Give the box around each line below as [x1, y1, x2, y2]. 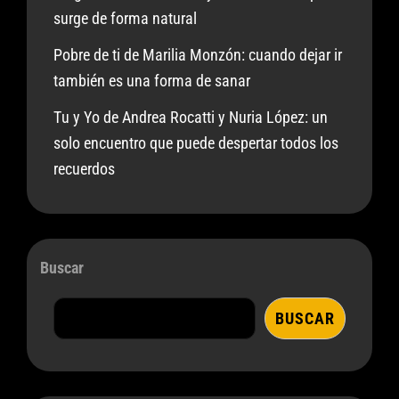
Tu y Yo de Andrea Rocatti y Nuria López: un [53, 108, 328, 126]
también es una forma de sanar [53, 71, 250, 90]
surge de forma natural [53, 9, 197, 28]
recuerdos [53, 159, 115, 178]
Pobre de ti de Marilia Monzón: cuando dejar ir [53, 45, 342, 64]
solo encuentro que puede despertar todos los [53, 134, 338, 152]
